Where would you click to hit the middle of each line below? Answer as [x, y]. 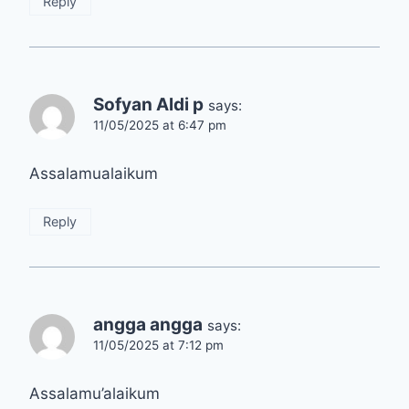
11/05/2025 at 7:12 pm [158, 346]
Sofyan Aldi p [148, 105]
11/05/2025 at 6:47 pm [160, 126]
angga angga [148, 325]
